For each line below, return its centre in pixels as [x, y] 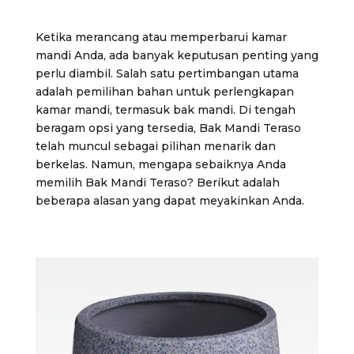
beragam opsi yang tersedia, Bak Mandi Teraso [168, 128]
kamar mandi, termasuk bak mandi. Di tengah [165, 110]
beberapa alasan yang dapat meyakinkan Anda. [169, 201]
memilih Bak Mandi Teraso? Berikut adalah [157, 183]
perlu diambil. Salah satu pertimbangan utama [167, 74]
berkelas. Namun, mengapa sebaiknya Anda [160, 165]
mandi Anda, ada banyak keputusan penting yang [177, 56]
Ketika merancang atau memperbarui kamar [161, 38]
